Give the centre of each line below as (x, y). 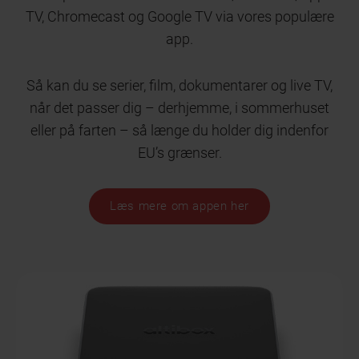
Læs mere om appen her (179, 206)
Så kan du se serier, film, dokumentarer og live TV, (179, 85)
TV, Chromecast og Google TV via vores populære (179, 16)
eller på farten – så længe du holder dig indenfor (179, 130)
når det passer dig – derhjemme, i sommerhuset (179, 107)
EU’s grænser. (179, 152)
